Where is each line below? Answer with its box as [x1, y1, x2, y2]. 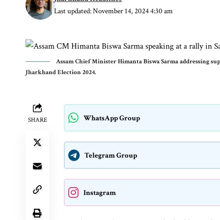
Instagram [83, 188, 116, 197]
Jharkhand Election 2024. [26, 68, 96, 77]
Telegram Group [84, 150, 137, 160]
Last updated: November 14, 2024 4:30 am [54, 6, 173, 16]
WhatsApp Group [83, 113, 140, 123]
